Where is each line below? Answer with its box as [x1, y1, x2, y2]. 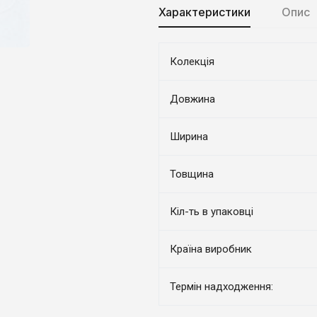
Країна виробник [170, 243, 252, 256]
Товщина [170, 168, 214, 181]
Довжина [170, 93, 215, 106]
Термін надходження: [170, 280, 273, 294]
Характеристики [158, 5, 250, 20]
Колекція [170, 55, 214, 69]
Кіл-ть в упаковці [170, 205, 253, 219]
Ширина [170, 130, 208, 144]
